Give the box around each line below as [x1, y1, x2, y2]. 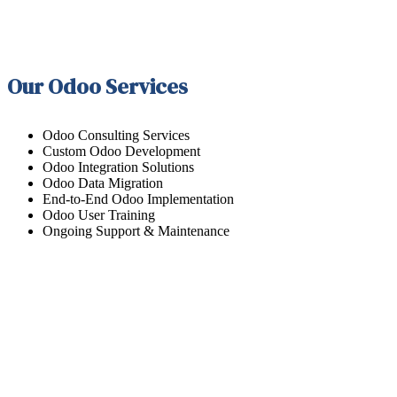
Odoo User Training [43, 207, 155, 223]
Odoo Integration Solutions [43, 160, 194, 175]
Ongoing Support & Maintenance [43, 223, 230, 239]
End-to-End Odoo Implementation [43, 191, 234, 207]
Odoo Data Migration [43, 175, 163, 191]
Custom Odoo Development [43, 144, 200, 160]
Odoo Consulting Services [43, 128, 190, 144]
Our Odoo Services [7, 72, 188, 102]
